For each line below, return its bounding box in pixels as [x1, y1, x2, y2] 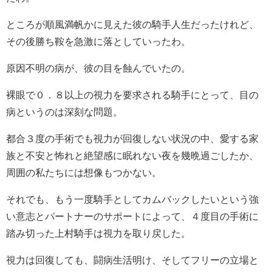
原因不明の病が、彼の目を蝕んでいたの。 [6, 63, 191, 73]
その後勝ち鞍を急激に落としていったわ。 [6, 36, 191, 46]
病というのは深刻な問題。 [6, 106, 123, 117]
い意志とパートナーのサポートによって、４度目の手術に [6, 211, 259, 221]
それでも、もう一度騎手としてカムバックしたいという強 [6, 194, 259, 204]
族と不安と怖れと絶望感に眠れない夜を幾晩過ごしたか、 [6, 150, 259, 160]
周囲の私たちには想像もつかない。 [6, 167, 161, 177]
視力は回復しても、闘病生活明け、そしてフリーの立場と [6, 254, 259, 265]
